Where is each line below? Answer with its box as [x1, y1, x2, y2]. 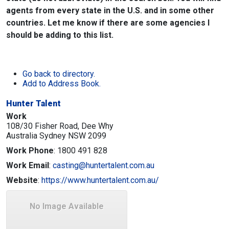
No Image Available [30, 201, 104, 211]
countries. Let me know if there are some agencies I [6, 18, 210, 28]
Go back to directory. [22, 69, 95, 79]
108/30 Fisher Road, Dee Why [6, 121, 113, 131]
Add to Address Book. [22, 79, 101, 88]
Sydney [39, 131, 66, 141]
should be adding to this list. [6, 30, 113, 40]
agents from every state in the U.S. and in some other [6, 6, 214, 15]
